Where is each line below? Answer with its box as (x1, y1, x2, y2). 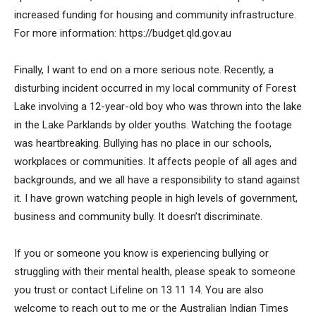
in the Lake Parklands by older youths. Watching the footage (14, 118, 292, 131)
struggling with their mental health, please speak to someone (14, 265, 296, 278)
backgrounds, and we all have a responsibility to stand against (14, 173, 300, 186)
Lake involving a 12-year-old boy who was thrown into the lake (14, 99, 302, 113)
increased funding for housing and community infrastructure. (14, 8, 296, 21)
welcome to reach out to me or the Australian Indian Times (14, 301, 288, 315)
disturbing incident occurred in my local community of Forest (14, 81, 296, 95)
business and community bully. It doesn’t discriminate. (14, 209, 262, 223)
